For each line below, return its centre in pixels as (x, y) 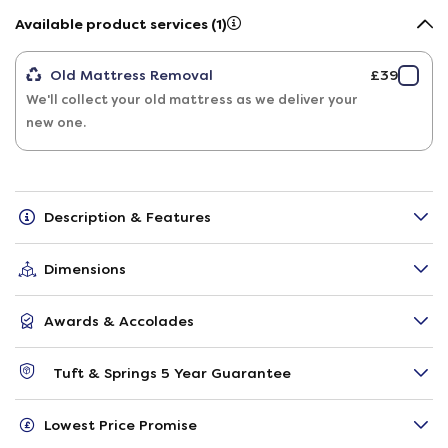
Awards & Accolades (119, 320)
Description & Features (127, 216)
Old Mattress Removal (129, 74)
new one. (56, 122)
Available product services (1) (121, 24)
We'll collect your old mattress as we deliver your (192, 99)
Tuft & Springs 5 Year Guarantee (172, 372)
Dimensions (85, 268)
